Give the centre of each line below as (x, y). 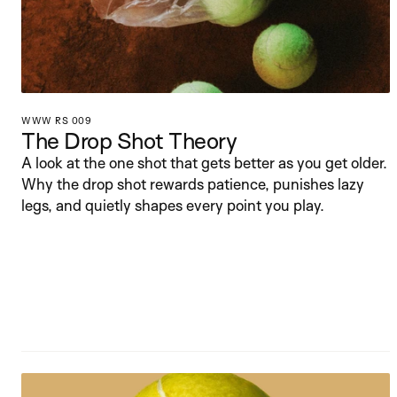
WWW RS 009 (56, 121)
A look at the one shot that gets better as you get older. (204, 163)
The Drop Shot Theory (129, 140)
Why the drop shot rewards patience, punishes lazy (193, 184)
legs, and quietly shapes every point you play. (173, 205)
